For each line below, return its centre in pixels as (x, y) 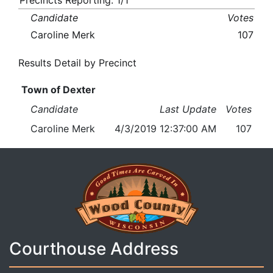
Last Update (188, 109)
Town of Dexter (58, 90)
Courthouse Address (94, 249)
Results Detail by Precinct (77, 63)
